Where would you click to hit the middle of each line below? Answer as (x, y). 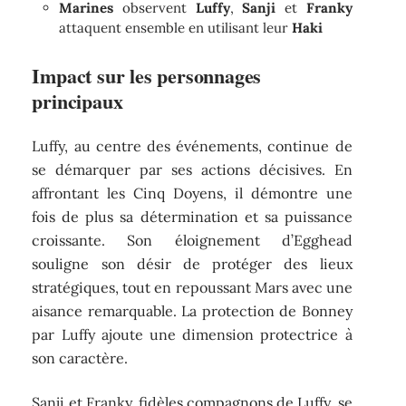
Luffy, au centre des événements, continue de (192, 146)
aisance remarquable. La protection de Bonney (192, 311)
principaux (77, 101)
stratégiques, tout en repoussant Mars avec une (192, 288)
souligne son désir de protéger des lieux (192, 264)
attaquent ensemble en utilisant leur (176, 27)
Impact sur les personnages (147, 75)
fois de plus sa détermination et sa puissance (192, 217)
